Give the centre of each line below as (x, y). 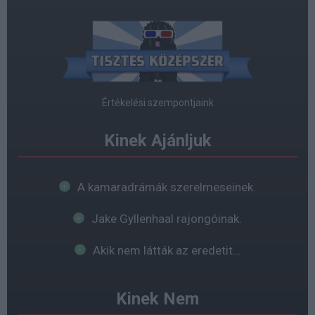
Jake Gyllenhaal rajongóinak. (167, 218)
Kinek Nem (157, 298)
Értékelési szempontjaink (157, 102)
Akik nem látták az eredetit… (167, 250)
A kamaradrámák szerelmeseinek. (167, 187)
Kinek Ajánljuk (157, 140)
